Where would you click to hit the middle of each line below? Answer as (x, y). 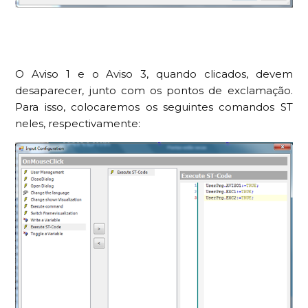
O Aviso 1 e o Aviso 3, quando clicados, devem (154, 74)
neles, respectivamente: (78, 124)
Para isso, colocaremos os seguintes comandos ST (154, 107)
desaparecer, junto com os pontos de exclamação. (154, 91)
